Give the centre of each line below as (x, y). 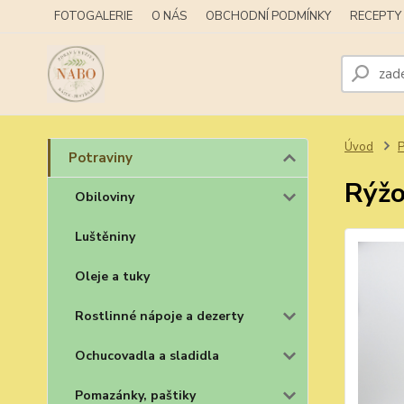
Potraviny (101, 158)
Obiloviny (105, 197)
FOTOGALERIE (93, 16)
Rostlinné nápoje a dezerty (159, 316)
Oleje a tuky (112, 276)
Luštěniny (105, 237)
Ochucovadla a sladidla (147, 356)
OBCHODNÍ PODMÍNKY (268, 16)
